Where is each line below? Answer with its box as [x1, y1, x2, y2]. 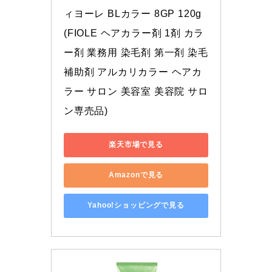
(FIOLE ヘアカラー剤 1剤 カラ [64, 27, 205, 38]
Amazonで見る [108, 171, 164, 180]
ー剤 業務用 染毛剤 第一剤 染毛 [64, 47, 208, 58]
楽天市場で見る [109, 140, 163, 149]
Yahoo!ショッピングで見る [87, 201, 185, 210]
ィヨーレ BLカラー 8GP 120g [64, 8, 202, 19]
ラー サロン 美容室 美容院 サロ [64, 86, 208, 97]
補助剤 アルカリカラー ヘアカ [64, 66, 202, 77]
